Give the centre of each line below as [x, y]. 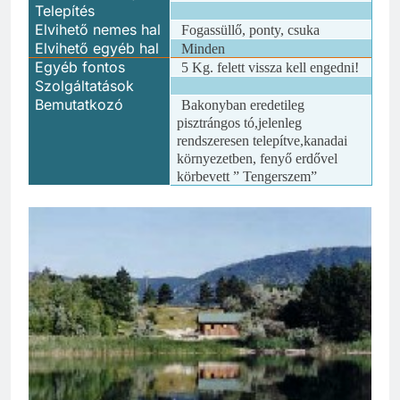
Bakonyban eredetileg [243, 104]
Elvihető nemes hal [98, 29]
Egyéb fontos [80, 67]
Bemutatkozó [79, 104]
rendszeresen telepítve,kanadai [262, 140]
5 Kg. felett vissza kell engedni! [271, 67]
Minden [204, 48]
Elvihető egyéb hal [97, 48]
